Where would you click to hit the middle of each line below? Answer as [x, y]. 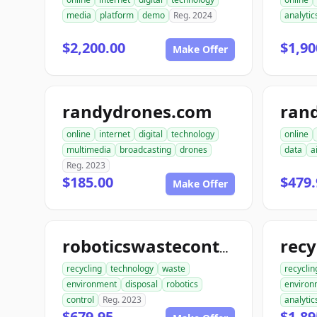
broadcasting [145, 150]
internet [115, 134]
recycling [84, 269]
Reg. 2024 [193, 15]
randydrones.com [137, 111]
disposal [142, 284]
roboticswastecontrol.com [224, 248]
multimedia [89, 150]
